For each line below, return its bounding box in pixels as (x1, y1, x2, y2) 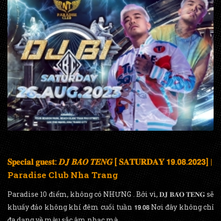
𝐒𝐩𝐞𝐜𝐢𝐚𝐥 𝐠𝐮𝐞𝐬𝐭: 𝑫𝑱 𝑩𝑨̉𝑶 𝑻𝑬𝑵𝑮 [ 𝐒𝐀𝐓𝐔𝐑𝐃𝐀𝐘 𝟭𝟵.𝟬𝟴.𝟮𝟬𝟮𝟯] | (7, 156, 212, 168)
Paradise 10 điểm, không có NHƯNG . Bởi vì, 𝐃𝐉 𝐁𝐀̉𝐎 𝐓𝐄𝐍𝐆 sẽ (7, 189, 214, 199)
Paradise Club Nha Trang (7, 169, 118, 181)
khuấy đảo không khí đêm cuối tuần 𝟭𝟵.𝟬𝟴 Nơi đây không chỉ (7, 202, 214, 212)
